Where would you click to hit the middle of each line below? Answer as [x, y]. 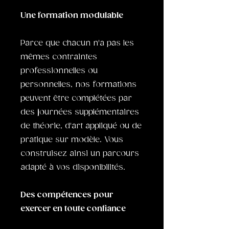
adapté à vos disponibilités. [73, 167]
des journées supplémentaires [80, 112]
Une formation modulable [72, 16]
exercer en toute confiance [73, 209]
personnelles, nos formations [78, 85]
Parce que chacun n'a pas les [77, 43]
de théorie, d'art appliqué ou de [81, 126]
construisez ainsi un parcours [80, 154]
